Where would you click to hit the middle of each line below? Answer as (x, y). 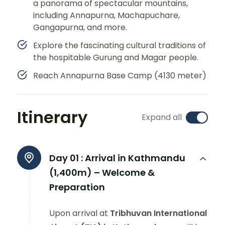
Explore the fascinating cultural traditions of (120, 46)
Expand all (162, 118)
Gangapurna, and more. (80, 28)
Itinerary (52, 118)
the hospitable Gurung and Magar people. (116, 58)
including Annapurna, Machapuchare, (106, 16)
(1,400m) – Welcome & (102, 173)
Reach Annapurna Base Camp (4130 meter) (120, 76)
